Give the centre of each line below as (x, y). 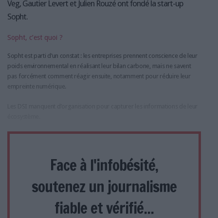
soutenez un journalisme (104, 186)
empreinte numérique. (37, 86)
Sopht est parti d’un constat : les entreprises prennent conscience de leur (102, 55)
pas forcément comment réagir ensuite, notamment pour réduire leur (99, 76)
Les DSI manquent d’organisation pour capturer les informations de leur (103, 106)
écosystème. (24, 116)
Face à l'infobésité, (104, 165)
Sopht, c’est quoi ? (35, 37)
